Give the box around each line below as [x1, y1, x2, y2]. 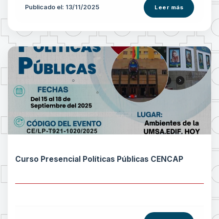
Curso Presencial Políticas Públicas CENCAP [15, 154, 183, 164]
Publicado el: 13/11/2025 [25, 3, 99, 11]
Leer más [154, 3, 183, 11]
